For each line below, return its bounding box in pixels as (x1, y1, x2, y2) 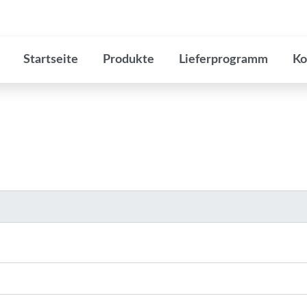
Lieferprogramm (179, 53, 268, 66)
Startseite (23, 53, 78, 66)
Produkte (103, 53, 154, 66)
